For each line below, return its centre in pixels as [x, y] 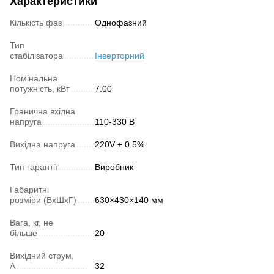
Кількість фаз [36, 23]
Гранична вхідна [43, 112]
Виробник [114, 167]
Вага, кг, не [31, 223]
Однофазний [121, 23]
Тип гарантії [34, 167]
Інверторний [120, 56]
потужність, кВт [40, 89]
